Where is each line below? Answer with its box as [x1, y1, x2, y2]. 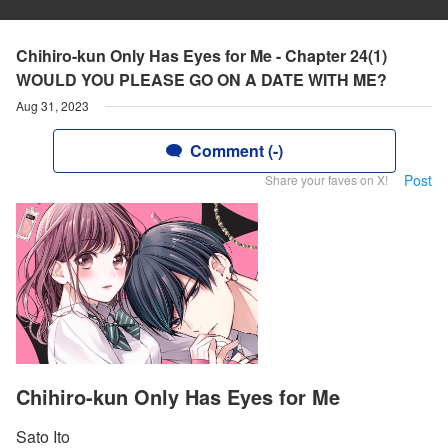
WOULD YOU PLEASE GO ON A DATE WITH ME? [16, 68, 387, 91]
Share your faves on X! [265, 171, 388, 188]
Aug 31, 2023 [16, 97, 89, 114]
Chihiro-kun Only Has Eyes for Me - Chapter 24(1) [16, 44, 387, 67]
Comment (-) [189, 139, 283, 162]
